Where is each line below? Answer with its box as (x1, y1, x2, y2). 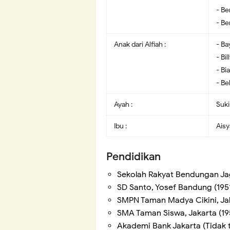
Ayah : (114, 99, 132, 109)
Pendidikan (106, 149, 161, 163)
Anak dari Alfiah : (114, 39, 166, 49)
